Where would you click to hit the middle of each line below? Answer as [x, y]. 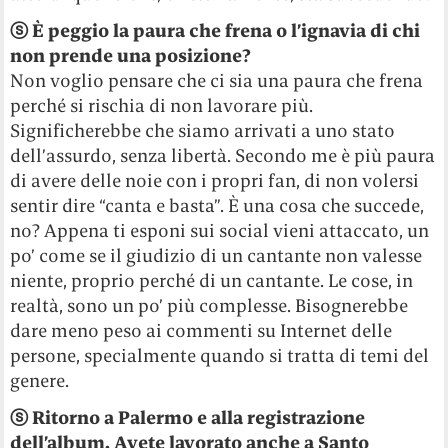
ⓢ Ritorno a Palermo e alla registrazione [188, 418]
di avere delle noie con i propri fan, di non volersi [215, 181]
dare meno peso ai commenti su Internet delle [201, 331]
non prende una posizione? [131, 56]
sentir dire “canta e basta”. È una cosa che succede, [217, 206]
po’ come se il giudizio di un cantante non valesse [216, 256]
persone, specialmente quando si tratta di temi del [220, 356]
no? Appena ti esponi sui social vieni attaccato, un [220, 231]
